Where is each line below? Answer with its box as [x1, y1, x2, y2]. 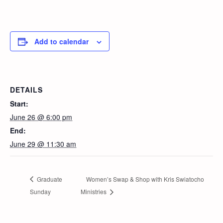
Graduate [35, 174, 62, 183]
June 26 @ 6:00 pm [10, 111, 72, 122]
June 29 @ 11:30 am [10, 138, 76, 149]
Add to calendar [34, 36, 89, 47]
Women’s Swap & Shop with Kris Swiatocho [86, 174, 204, 183]
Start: [10, 98, 28, 109]
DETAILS [10, 84, 43, 95]
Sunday [30, 187, 51, 196]
